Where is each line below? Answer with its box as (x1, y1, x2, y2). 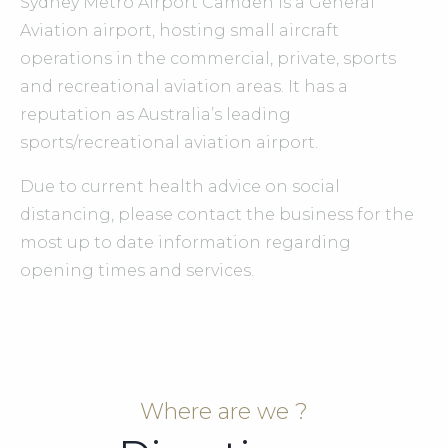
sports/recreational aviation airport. (20, 133, 318, 153)
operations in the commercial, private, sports (20, 49, 396, 69)
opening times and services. (20, 261, 254, 281)
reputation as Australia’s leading (20, 105, 291, 125)
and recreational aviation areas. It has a (20, 77, 348, 97)
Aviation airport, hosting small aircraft (20, 21, 339, 41)
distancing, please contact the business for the (20, 205, 414, 225)
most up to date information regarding (20, 233, 351, 253)
